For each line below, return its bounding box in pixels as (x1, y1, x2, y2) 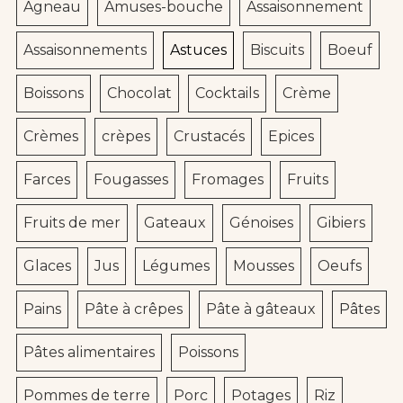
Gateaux (144, 214, 206, 232)
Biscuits (250, 41, 304, 59)
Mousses (233, 257, 294, 275)
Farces (23, 171, 70, 189)
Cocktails (195, 85, 259, 103)
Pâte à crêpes (85, 300, 183, 318)
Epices (268, 128, 314, 146)
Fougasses (94, 171, 168, 189)
